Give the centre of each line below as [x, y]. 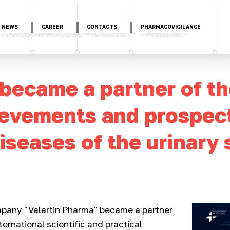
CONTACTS [102, 27]
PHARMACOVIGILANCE [171, 27]
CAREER [52, 27]
